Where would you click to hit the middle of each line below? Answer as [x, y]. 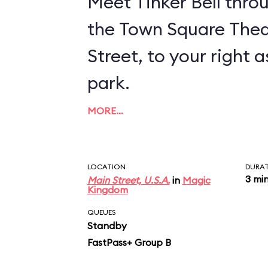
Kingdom [107, 190]
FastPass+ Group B [129, 242]
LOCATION [106, 167]
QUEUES [101, 212]
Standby [107, 226]
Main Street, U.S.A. [128, 180]
